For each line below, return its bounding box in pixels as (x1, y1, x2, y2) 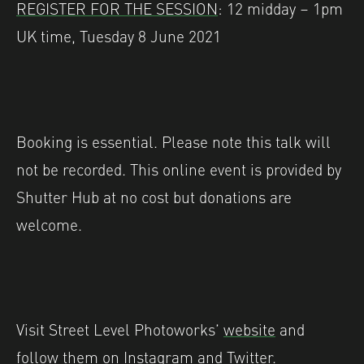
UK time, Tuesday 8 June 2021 (16, 23, 221, 48)
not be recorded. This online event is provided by (16, 155, 341, 180)
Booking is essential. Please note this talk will (16, 128, 331, 153)
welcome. (16, 210, 82, 236)
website (223, 316, 275, 341)
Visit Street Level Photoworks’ (16, 316, 223, 341)
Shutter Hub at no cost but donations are (16, 183, 292, 208)
